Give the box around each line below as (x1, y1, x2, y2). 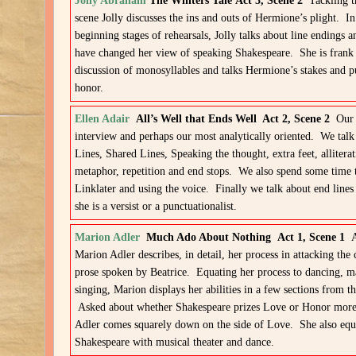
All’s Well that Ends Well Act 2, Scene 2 (136, 113, 331, 125)
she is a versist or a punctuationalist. (75, 200, 238, 212)
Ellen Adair (75, 113, 130, 125)
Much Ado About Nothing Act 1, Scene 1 (146, 231, 352, 243)
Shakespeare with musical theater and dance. (75, 336, 275, 348)
